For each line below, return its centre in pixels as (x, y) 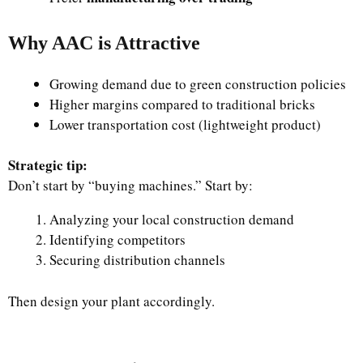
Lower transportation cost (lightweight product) (185, 124)
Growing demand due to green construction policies (198, 83)
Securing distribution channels (137, 260)
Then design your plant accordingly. (111, 301)
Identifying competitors (117, 239)
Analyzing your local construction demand (172, 219)
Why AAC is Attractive (104, 43)
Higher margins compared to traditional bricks (182, 104)
